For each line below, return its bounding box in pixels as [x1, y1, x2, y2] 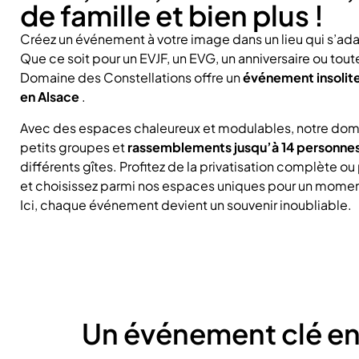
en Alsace [19, 88, 79, 106]
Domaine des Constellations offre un [19, 69, 243, 87]
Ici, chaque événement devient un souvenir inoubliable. [19, 196, 352, 213]
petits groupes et [19, 138, 127, 155]
